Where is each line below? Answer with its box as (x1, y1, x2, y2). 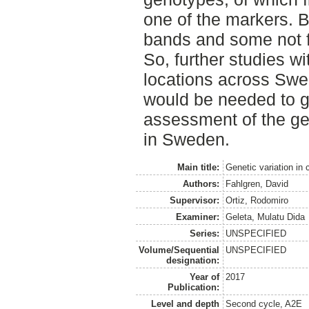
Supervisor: (169, 195, 219, 206)
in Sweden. (143, 130, 230, 150)
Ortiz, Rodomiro (226, 195, 289, 206)
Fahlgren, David (226, 178, 289, 189)
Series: (189, 228, 219, 239)
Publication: (167, 281, 219, 292)
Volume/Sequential (138, 244, 219, 255)
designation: (166, 255, 219, 266)
